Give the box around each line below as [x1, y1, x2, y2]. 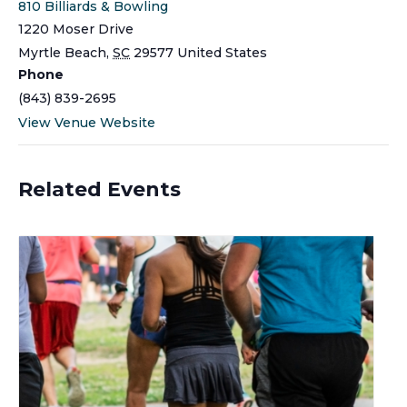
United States [177, 44, 267, 61]
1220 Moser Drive [18, 20, 134, 37]
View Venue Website [18, 114, 155, 131]
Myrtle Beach [18, 44, 106, 61]
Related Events [18, 176, 181, 202]
